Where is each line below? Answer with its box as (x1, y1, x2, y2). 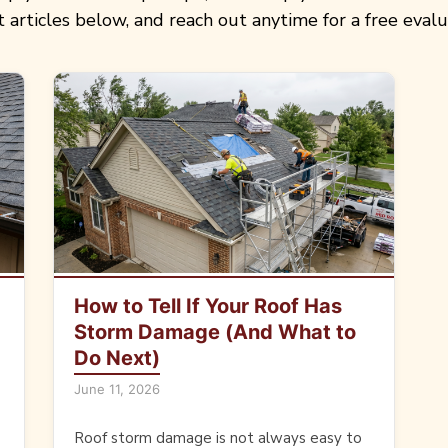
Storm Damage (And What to (74, 320, 357, 345)
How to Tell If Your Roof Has (74, 294, 343, 319)
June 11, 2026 (74, 381, 161, 398)
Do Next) (74, 346, 161, 371)
